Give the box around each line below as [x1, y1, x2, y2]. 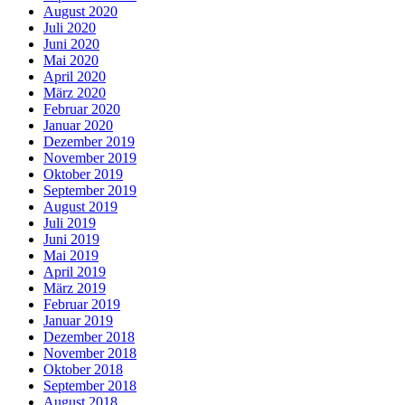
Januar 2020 [43, 117, 113, 133]
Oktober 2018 [43, 361, 123, 377]
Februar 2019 [43, 296, 120, 312]
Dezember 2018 [43, 328, 135, 344]
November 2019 [43, 149, 137, 165]
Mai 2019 [43, 247, 99, 263]
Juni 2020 [43, 35, 99, 52]
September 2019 [43, 182, 137, 198]
